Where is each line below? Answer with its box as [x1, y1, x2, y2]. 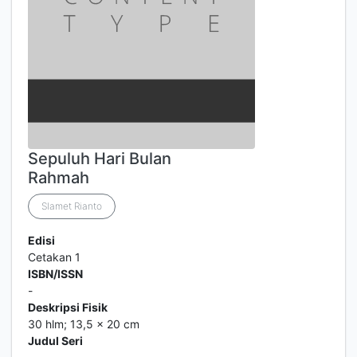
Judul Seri [28, 334, 83, 347]
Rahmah [28, 168, 89, 187]
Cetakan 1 [28, 250, 80, 264]
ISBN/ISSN [28, 267, 83, 280]
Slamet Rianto [41, 200, 102, 212]
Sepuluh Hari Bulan [28, 149, 171, 168]
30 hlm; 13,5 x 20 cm [28, 317, 139, 331]
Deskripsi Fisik [28, 300, 108, 314]
